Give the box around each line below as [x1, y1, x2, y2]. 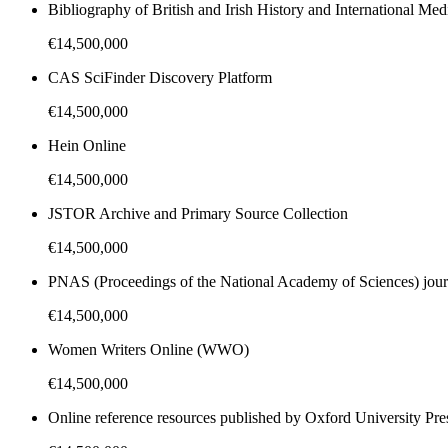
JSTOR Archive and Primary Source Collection [48, 205, 348, 223]
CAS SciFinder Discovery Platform [48, 69, 272, 87]
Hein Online [48, 137, 126, 155]
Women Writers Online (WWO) [48, 341, 249, 359]
